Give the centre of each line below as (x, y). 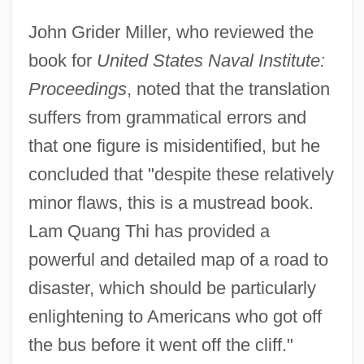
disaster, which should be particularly (172, 288)
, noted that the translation (228, 89)
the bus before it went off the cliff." (160, 344)
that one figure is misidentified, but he (174, 145)
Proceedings (77, 89)
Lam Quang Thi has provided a (149, 231)
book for (62, 60)
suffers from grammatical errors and (167, 117)
